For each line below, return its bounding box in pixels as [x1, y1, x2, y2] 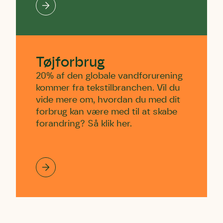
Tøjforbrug [36, 56, 105, 70]
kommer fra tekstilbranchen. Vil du [36, 84, 180, 93]
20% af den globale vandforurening [36, 72, 183, 81]
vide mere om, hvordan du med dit [36, 96, 180, 105]
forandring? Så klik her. [36, 119, 132, 128]
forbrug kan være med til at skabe [36, 108, 177, 116]
